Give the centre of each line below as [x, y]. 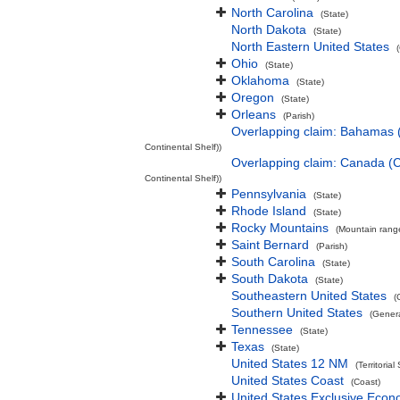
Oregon [253, 97]
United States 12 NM [290, 363]
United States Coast [287, 380]
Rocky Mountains [280, 228]
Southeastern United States [309, 296]
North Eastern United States [310, 46]
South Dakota [270, 279]
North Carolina [272, 12]
